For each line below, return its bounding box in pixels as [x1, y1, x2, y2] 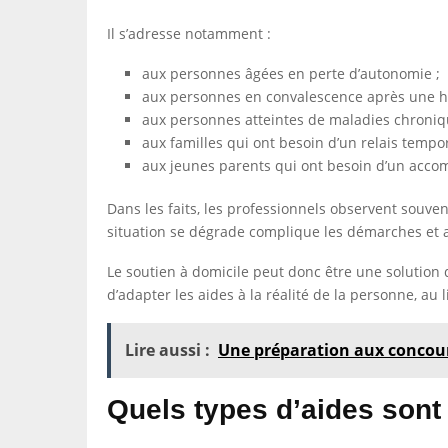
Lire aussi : [125, 339, 210, 361]
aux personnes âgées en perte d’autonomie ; [142, 64, 440, 83]
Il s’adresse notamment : [107, 24, 271, 43]
